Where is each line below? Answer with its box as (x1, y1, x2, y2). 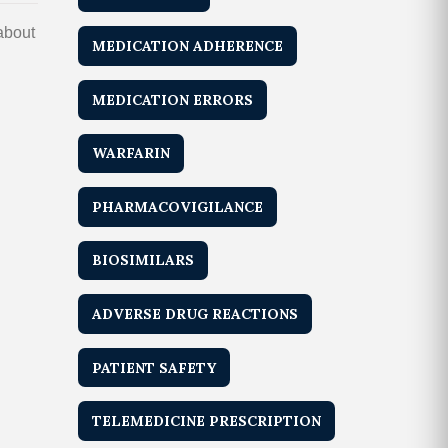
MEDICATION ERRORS (92, 90, 254, 109)
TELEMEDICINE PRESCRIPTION (92, 412, 322, 431)
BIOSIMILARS (92, 251, 195, 270)
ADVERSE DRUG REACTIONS (92, 305, 299, 324)
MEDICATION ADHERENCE (92, 37, 284, 56)
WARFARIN (92, 144, 171, 163)
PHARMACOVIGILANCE (92, 197, 264, 216)
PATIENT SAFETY (92, 358, 217, 377)
